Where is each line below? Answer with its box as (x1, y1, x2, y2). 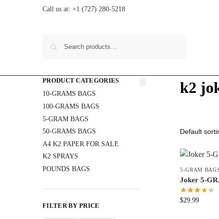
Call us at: (43, 5, 72, 13)
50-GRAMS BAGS (43, 128, 96, 135)
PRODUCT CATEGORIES (43, 77, 119, 84)
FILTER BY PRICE (43, 201, 100, 209)
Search (162, 35, 183, 43)
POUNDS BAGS (43, 165, 90, 173)
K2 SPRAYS (43, 153, 78, 160)
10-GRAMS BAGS (43, 90, 96, 98)
